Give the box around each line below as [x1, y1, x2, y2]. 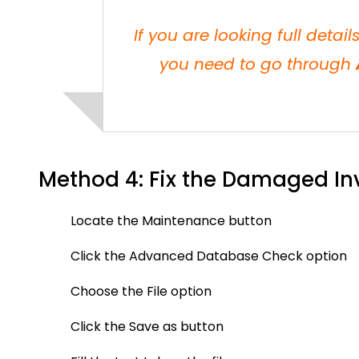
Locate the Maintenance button [71, 212, 272, 230]
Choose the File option [71, 282, 212, 301]
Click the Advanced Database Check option [71, 247, 347, 265]
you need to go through [159, 53, 356, 75]
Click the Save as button [71, 317, 224, 336]
